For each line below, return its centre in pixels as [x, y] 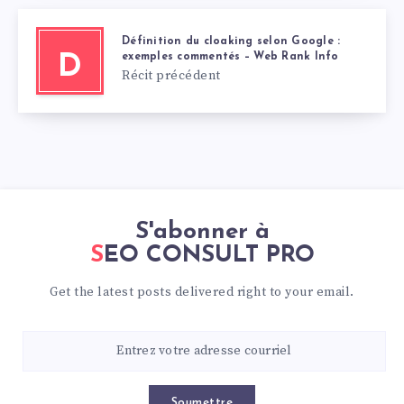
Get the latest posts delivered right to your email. [202, 292]
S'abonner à [202, 232]
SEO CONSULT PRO [209, 255]
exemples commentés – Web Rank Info [230, 56]
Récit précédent [171, 75]
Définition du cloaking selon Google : [231, 41]
